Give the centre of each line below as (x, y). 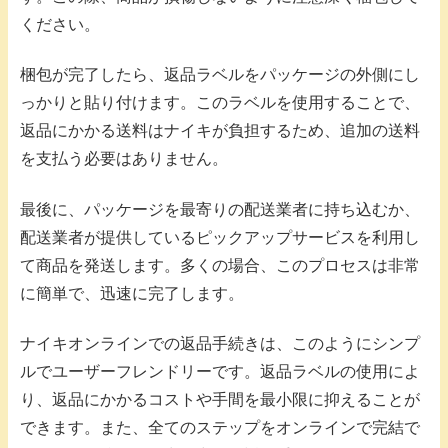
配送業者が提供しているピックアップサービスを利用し (220, 237)
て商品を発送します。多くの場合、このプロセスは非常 (220, 265)
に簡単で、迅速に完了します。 (132, 293)
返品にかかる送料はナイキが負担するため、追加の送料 (220, 131)
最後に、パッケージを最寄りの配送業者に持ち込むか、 (220, 209)
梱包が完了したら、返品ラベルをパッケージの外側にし (220, 75)
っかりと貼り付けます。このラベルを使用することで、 (220, 103)
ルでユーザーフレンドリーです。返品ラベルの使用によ (220, 372)
